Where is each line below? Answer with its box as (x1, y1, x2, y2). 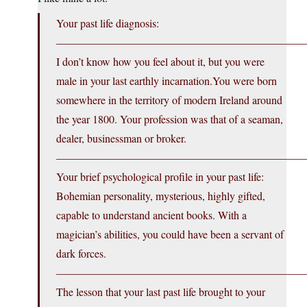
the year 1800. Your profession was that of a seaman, (56, 112, 283, 127)
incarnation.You (162, 73, 230, 88)
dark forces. (56, 246, 106, 261)
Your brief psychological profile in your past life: (56, 169, 264, 184)
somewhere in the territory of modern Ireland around (56, 93, 282, 108)
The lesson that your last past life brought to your (56, 284, 265, 299)
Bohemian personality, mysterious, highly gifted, (56, 188, 265, 204)
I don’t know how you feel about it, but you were (56, 54, 265, 69)
